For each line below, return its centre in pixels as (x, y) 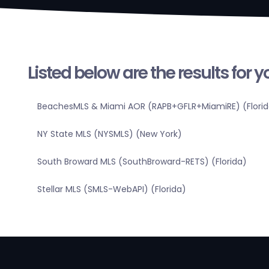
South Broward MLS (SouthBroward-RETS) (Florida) (142, 162)
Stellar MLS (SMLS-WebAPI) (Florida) (111, 189)
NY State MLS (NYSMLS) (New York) (109, 134)
